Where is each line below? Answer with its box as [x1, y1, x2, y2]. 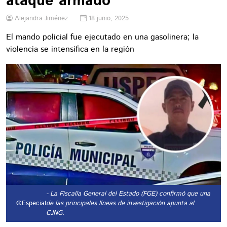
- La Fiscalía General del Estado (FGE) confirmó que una [46, 188, 210, 199]
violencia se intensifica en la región [6, 44, 134, 55]
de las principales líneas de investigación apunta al [46, 198, 194, 208]
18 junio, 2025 [89, 14, 129, 23]
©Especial [14, 198, 46, 208]
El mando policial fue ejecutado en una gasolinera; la [6, 31, 199, 43]
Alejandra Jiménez [15, 14, 68, 23]
